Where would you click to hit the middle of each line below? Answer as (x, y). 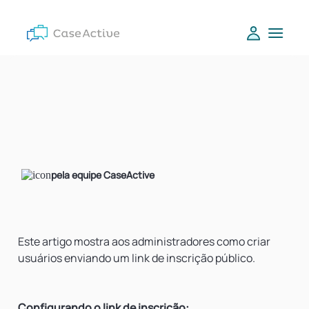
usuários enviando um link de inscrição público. (137, 258)
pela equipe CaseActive (103, 175)
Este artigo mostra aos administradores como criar (144, 241)
